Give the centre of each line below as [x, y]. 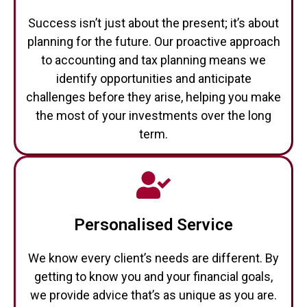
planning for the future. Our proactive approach [153, 25]
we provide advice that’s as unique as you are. [153, 279]
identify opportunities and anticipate [153, 62]
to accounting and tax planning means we [153, 44]
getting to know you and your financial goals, [153, 260]
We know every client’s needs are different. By [153, 242]
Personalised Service [153, 208]
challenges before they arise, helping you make [153, 81]
